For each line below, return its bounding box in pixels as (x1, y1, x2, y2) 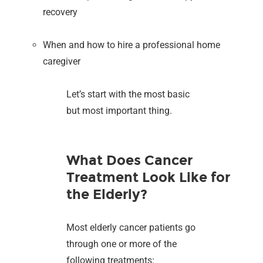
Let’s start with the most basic (66, 88, 190, 100)
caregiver (43, 55, 81, 67)
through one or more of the (66, 238, 177, 249)
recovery (43, 6, 78, 18)
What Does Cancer (66, 151, 193, 168)
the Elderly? (66, 186, 148, 203)
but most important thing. (66, 104, 173, 116)
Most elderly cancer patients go (66, 221, 196, 233)
